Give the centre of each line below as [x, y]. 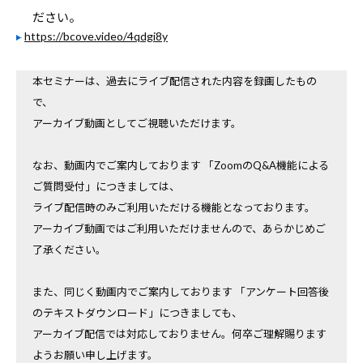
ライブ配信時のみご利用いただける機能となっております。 [174, 207]
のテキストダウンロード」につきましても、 [137, 313]
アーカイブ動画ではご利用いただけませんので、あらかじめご [179, 228]
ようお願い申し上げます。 [95, 355]
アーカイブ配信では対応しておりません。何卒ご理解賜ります [179, 334]
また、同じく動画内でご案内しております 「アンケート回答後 [181, 292]
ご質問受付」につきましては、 [106, 186]
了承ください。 [69, 250]
